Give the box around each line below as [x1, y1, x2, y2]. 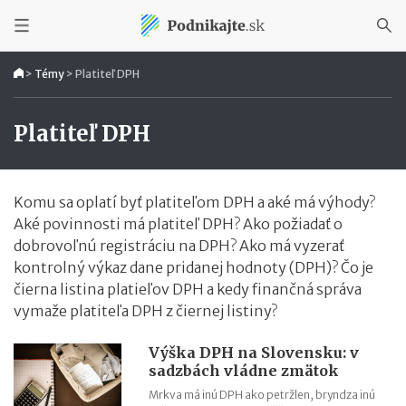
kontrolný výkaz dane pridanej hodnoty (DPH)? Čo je [14, 258, 373, 276]
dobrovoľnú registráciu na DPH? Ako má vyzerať [14, 237, 344, 255]
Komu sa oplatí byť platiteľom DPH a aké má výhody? [14, 193, 375, 211]
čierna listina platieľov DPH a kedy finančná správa [14, 280, 362, 298]
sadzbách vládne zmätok [149, 362, 340, 380]
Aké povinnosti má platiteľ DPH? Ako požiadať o [14, 215, 343, 233]
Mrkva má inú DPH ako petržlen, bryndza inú [149, 388, 376, 401]
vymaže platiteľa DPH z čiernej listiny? [14, 302, 280, 320]
